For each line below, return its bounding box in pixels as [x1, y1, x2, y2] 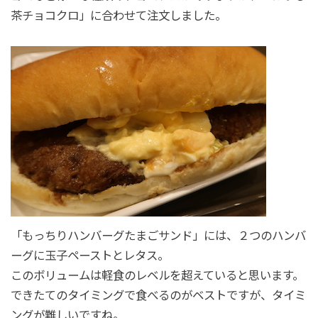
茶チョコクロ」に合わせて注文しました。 [10, 9, 226, 23]
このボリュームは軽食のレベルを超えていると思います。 [10, 269, 304, 283]
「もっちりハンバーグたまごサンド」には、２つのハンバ [10, 229, 306, 243]
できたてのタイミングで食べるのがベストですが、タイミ [10, 289, 306, 302]
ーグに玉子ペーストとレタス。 [10, 249, 169, 263]
